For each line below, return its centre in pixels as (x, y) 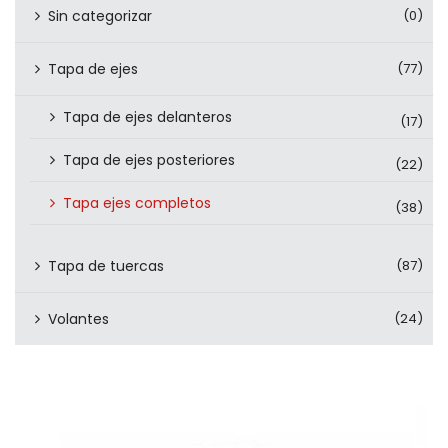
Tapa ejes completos (137, 203)
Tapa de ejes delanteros (147, 117)
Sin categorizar (100, 16)
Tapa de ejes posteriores (149, 160)
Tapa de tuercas (106, 266)
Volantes (78, 319)
